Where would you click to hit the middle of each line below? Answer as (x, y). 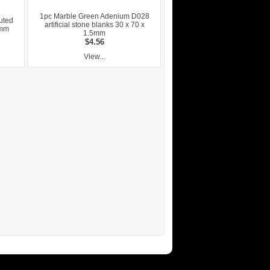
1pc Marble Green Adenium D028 (94, 16)
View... (94, 57)
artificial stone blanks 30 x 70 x (94, 25)
